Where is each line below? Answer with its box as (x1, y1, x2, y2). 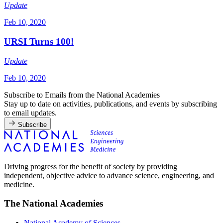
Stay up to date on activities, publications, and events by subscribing (4, 99, 217, 108)
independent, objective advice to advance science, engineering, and (4, 171, 214, 180)
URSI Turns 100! (4, 36, 74, 47)
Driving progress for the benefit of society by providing (4, 162, 177, 171)
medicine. (4, 180, 34, 189)
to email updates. (4, 108, 57, 117)
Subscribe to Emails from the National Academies (4, 90, 160, 99)
